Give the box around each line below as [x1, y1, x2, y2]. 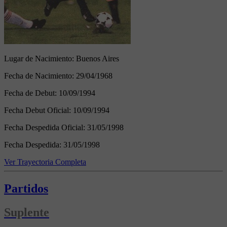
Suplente [4, 205, 49, 219]
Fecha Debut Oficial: [4, 105, 73, 115]
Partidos [4, 181, 48, 195]
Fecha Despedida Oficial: [4, 123, 87, 132]
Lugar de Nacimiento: [4, 54, 76, 63]
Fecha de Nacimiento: [4, 71, 76, 80]
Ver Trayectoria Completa [4, 157, 86, 166]
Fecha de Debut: [4, 88, 59, 97]
